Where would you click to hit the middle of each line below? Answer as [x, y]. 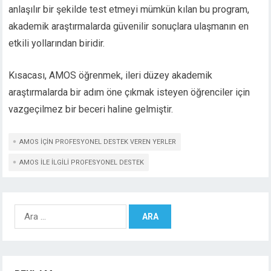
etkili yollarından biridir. [57, 44]
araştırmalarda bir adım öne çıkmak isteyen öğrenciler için [129, 93]
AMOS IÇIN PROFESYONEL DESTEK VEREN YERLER [98, 142]
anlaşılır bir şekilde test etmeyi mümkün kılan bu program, [129, 10]
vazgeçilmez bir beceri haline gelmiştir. [91, 109]
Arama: [28, 211]
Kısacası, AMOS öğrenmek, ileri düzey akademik [111, 76]
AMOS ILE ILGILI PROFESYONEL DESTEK [82, 163]
